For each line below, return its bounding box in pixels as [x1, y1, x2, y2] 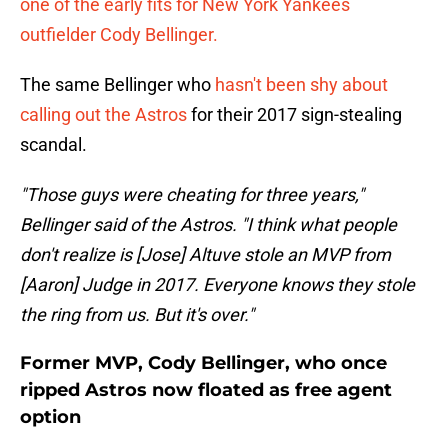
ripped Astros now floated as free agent [20, 379, 392, 402]
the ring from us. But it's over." [20, 304, 254, 326]
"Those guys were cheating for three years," [20, 184, 364, 206]
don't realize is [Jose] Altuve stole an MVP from [20, 244, 391, 266]
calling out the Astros [20, 104, 187, 126]
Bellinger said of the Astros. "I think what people [20, 214, 397, 236]
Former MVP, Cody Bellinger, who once [20, 352, 387, 375]
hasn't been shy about [215, 74, 388, 96]
